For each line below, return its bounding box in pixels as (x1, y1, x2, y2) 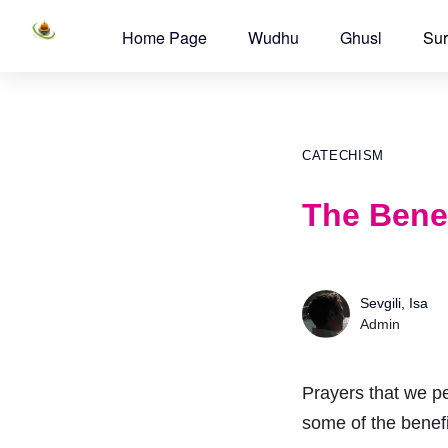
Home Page (122, 26, 207, 49)
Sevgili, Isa (360, 295, 428, 311)
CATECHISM (302, 148, 384, 163)
